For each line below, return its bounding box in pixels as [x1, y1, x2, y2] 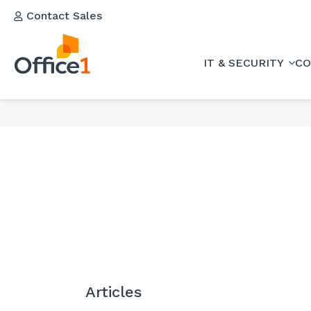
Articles [85, 283, 142, 301]
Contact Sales [23, 9, 102, 22]
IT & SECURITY [203, 56, 287, 69]
